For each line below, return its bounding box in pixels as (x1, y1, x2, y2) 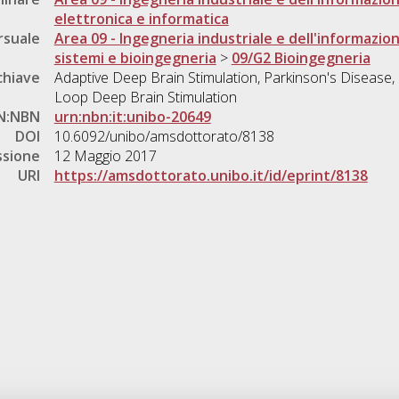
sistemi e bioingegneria (53, 48, 216, 69)
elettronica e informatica (53, 9, 229, 29)
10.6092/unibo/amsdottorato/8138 (53, 126, 274, 147)
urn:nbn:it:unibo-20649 (53, 107, 211, 127)
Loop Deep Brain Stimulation (53, 87, 237, 108)
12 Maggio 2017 (53, 146, 157, 167)
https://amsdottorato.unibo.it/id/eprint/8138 (53, 166, 368, 186)
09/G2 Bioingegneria (231, 48, 370, 69)
